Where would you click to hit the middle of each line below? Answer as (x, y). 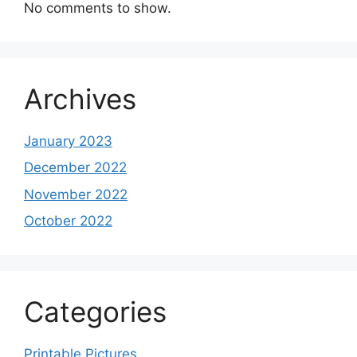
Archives (80, 98)
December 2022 (75, 168)
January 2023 (68, 141)
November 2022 (76, 194)
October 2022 (68, 221)
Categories (95, 312)
